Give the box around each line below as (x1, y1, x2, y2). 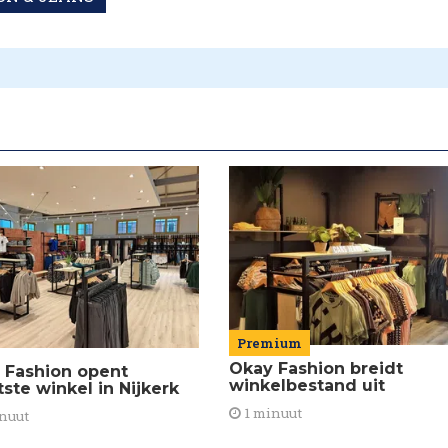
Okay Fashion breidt (228, 358, 403, 378)
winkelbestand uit (228, 375, 385, 395)
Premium (236, 333, 302, 352)
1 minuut (240, 403, 302, 422)
